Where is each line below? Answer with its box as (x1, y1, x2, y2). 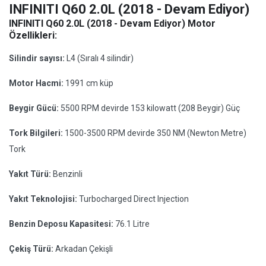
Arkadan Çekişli (55, 244, 113, 254)
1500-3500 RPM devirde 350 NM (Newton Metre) (65, 128, 246, 138)
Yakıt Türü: (9, 169, 53, 179)
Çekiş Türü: (9, 244, 55, 254)
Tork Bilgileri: (9, 128, 65, 138)
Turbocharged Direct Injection (79, 194, 189, 204)
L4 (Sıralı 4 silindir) (66, 53, 134, 63)
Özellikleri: (9, 30, 57, 41)
